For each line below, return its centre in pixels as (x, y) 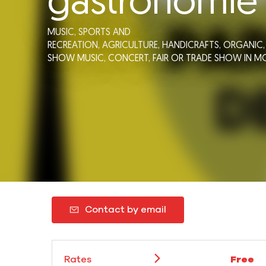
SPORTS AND (104, 32)
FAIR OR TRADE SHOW (197, 58)
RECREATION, (75, 45)
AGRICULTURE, (132, 45)
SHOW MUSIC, (78, 58)
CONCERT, (130, 58)
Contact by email (126, 210)
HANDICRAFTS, (193, 45)
